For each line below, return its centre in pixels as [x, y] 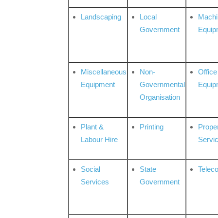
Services [95, 182]
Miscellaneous [104, 72]
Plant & [92, 127]
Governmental [163, 85]
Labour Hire [100, 140]
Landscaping [101, 17]
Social [91, 169]
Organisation [160, 97]
